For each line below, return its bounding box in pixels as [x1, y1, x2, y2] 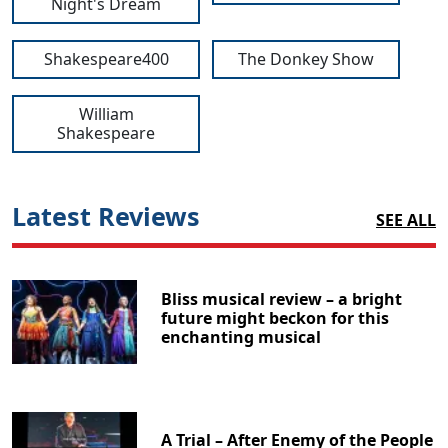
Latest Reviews [12, 199, 200, 234]
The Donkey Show [238, 48, 374, 71]
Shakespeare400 [43, 48, 169, 71]
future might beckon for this [161, 306, 390, 329]
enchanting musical [161, 325, 322, 348]
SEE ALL [376, 209, 436, 232]
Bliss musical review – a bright [161, 287, 403, 310]
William [78, 103, 134, 126]
